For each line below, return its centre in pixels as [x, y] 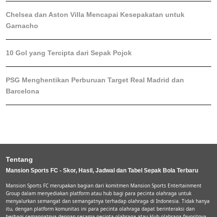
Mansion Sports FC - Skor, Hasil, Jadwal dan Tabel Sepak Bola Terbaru [102, 170]
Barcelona [23, 91]
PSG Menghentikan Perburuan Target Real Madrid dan [95, 80]
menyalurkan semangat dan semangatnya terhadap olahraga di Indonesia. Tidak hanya [108, 201]
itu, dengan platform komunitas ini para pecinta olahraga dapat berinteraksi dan [100, 209]
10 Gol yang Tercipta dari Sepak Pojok [69, 53]
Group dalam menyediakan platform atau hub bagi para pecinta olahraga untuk [99, 193]
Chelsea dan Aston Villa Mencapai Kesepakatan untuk [95, 15]
